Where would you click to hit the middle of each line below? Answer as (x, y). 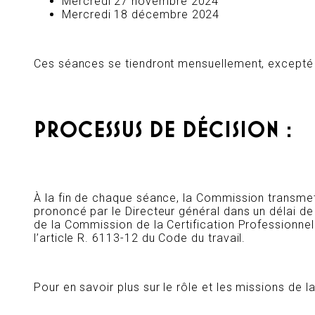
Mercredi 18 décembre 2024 (141, 15)
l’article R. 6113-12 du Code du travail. (140, 238)
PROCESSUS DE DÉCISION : (163, 131)
